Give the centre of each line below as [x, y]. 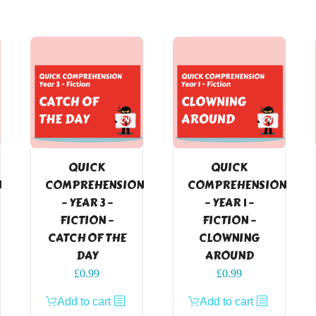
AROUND [229, 255]
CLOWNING [229, 238]
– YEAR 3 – [87, 202]
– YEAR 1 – [229, 202]
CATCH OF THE [87, 238]
